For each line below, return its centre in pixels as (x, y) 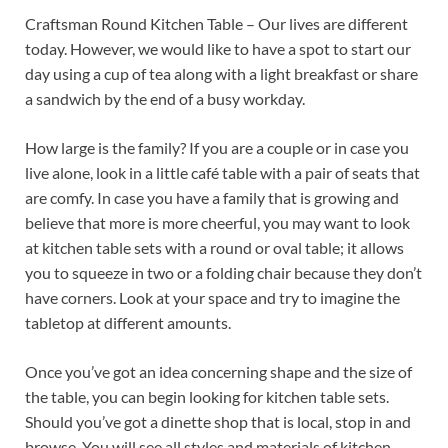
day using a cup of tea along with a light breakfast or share (221, 74)
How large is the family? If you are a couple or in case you (217, 148)
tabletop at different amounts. (128, 323)
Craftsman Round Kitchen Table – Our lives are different (216, 24)
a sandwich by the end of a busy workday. (165, 99)
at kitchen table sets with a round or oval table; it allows (214, 248)
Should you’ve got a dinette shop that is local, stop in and (218, 422)
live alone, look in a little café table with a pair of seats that (222, 173)
